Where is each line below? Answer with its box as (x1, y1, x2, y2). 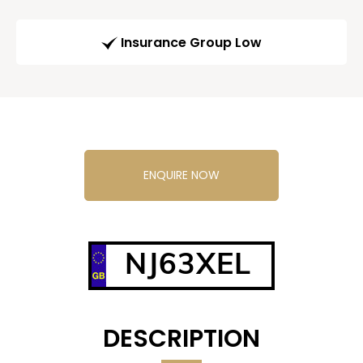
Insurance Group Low (121, 33, 262, 53)
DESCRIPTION (103, 322, 260, 357)
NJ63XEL (124, 245, 251, 282)
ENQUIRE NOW (143, 167, 220, 184)
